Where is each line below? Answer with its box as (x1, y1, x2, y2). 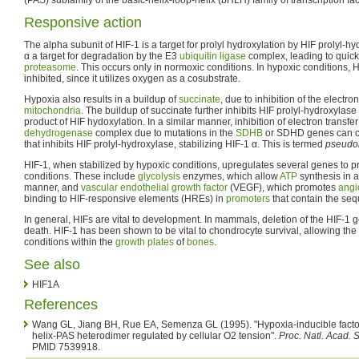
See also (24, 256, 80, 272)
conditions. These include (24, 170, 138, 182)
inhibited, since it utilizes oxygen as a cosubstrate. (24, 72, 240, 84)
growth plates (115, 236, 174, 248)
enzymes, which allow (180, 170, 280, 182)
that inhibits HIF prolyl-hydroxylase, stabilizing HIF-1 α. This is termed (24, 138, 325, 150)
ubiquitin (179, 50, 217, 62)
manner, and (24, 181, 81, 193)
